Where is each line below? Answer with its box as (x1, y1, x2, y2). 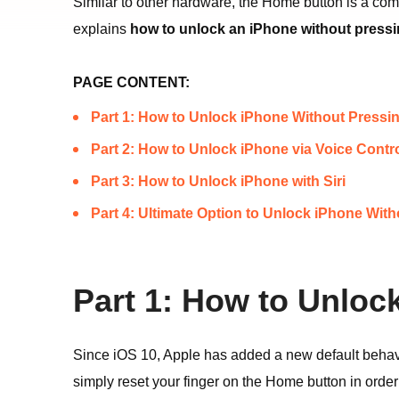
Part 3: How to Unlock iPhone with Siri (91, 174, 346, 189)
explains (73, 21, 130, 37)
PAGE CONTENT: (73, 75, 190, 90)
